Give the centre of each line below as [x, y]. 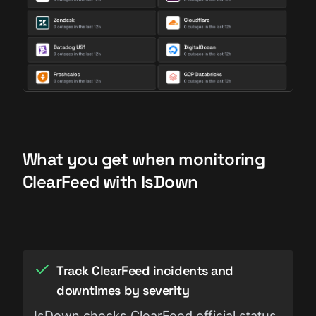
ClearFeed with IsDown [110, 181]
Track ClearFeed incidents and [145, 270]
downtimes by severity [123, 290]
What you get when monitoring [144, 159]
